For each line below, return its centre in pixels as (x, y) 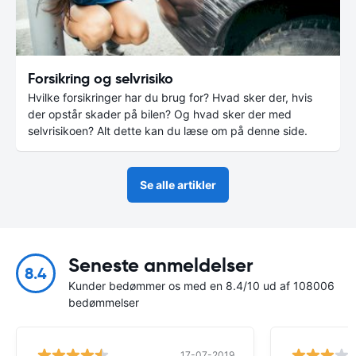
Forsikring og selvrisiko (101, 78)
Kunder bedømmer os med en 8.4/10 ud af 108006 (201, 285)
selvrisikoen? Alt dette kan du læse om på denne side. (168, 130)
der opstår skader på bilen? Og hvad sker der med (160, 114)
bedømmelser (104, 302)
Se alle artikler (178, 184)
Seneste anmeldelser (161, 265)
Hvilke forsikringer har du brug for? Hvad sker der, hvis (170, 97)
